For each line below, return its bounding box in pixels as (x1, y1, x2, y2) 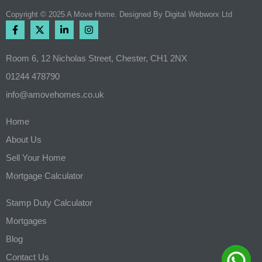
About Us (6, 135, 42, 145)
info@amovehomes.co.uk (6, 89, 104, 100)
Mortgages (6, 216, 47, 226)
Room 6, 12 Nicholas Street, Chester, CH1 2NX (6, 53, 187, 64)
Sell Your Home (6, 153, 65, 163)
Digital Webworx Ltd (165, 10, 232, 19)
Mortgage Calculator (6, 171, 83, 181)
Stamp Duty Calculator (6, 198, 92, 208)
